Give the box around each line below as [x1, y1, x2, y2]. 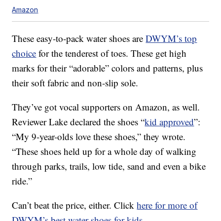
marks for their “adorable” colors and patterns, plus [12, 61, 203, 74]
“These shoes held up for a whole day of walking [12, 145, 197, 157]
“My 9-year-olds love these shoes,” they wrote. [12, 130, 186, 143]
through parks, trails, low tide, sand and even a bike [12, 159, 206, 172]
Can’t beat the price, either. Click [12, 198, 137, 211]
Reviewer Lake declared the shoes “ [12, 115, 145, 128]
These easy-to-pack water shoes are [12, 32, 146, 44]
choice [12, 46, 37, 59]
